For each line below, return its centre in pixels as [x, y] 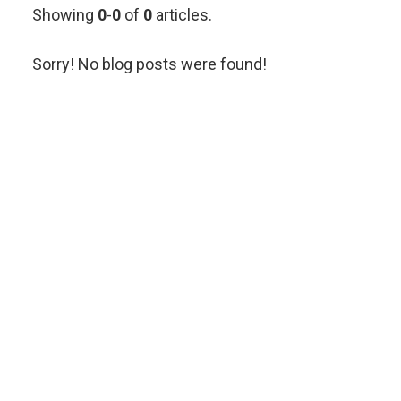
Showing [65, 15]
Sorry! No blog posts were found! [149, 64]
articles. [182, 15]
